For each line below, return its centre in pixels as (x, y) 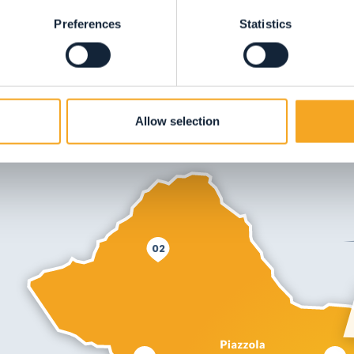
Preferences (88, 24)
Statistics (265, 24)
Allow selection (177, 121)
